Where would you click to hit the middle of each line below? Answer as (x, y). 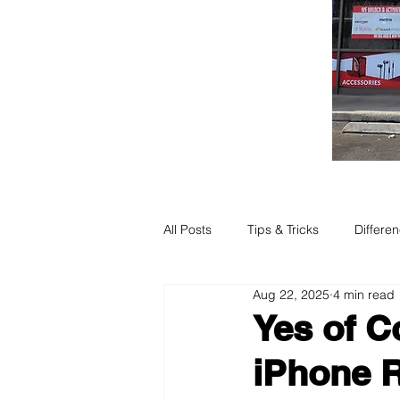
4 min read (364, 295)
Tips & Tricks (283, 229)
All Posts (187, 229)
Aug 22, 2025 (291, 295)
